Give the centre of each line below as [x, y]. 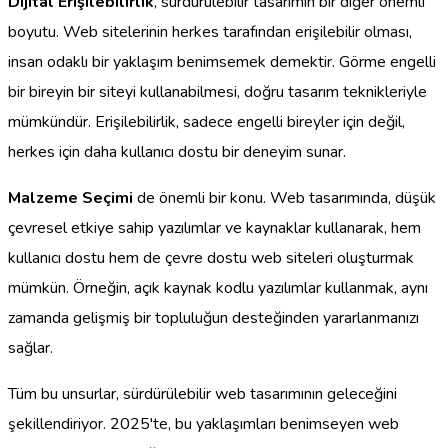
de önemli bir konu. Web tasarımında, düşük [284, 197]
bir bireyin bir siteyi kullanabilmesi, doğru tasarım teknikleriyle [217, 91]
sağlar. [30, 347]
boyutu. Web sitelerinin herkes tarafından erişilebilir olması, [210, 31]
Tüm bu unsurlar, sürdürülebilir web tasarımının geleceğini [202, 393]
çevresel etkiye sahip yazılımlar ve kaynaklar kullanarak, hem [214, 227]
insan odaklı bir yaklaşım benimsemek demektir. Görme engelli [222, 61]
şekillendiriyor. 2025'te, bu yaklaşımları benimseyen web [203, 423]
